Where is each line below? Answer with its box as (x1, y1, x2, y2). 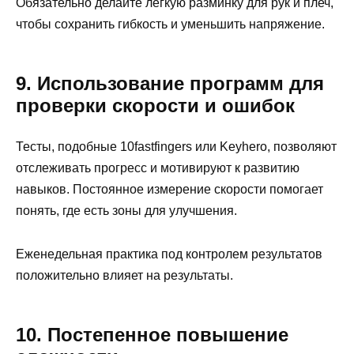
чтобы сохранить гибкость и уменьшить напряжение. (16, 17, 325, 32)
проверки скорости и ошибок (16, 95, 295, 117)
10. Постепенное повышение (16, 323, 288, 345)
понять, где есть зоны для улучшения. (16, 204, 237, 218)
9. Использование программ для (16, 73, 324, 95)
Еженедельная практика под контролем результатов (16, 247, 322, 261)
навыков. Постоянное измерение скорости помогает (16, 183, 323, 197)
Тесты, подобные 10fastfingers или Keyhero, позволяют (16, 140, 337, 154)
